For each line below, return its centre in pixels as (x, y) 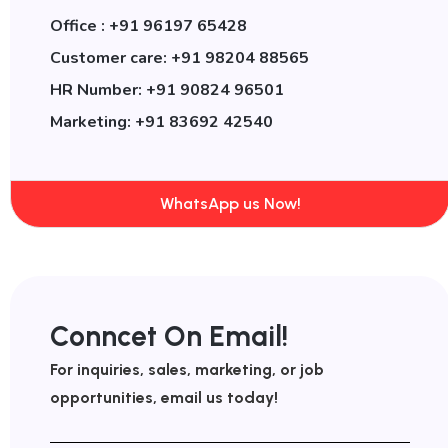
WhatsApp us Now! (230, 203)
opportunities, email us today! (164, 397)
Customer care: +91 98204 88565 (179, 57)
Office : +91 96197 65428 (148, 25)
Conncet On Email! (169, 335)
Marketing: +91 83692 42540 (161, 121)
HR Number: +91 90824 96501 (167, 89)
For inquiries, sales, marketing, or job (187, 369)
